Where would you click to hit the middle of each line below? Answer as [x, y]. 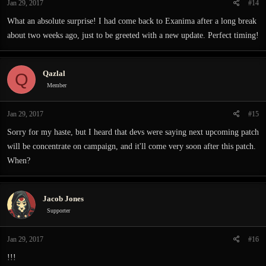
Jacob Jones [63, 198]
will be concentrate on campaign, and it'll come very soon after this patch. [132, 146]
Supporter [58, 210]
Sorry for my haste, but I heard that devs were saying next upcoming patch [133, 132]
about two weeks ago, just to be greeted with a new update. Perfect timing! [133, 35]
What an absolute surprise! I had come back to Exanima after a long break [132, 21]
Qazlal [54, 73]
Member [57, 85]
